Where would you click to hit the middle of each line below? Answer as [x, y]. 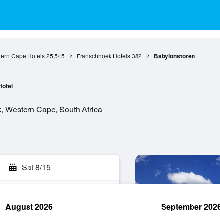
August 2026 [29, 206]
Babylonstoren [174, 56]
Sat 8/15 [36, 167]
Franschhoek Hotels [103, 56]
